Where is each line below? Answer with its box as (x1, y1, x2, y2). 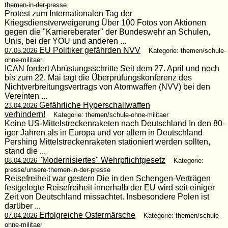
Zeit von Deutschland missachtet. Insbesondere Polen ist (4, 192, 209, 201)
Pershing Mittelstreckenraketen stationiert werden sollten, (4, 137, 210, 146)
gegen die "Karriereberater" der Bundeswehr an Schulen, (4, 27, 210, 36)
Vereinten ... (4, 91, 47, 100)
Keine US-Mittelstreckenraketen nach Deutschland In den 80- (4, 119, 225, 128)
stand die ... (4, 146, 46, 155)
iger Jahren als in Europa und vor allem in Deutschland (4, 128, 203, 137)
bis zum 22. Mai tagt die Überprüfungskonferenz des (4, 73, 192, 82)
